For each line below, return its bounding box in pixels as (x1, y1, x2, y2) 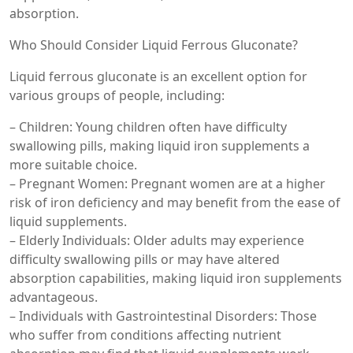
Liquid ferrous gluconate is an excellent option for (9, 68, 307, 86)
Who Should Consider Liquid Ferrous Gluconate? (9, 36, 298, 54)
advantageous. (9, 288, 98, 307)
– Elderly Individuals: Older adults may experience (9, 232, 304, 250)
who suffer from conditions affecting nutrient (9, 326, 281, 344)
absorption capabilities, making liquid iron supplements (9, 269, 342, 288)
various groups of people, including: (9, 87, 225, 105)
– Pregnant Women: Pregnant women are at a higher (9, 175, 325, 193)
